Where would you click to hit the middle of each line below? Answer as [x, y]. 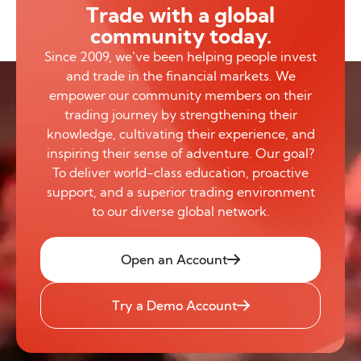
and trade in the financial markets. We [180, 75]
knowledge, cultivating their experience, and [180, 133]
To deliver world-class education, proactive [180, 172]
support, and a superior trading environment [180, 191]
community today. [180, 35]
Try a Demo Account [174, 305]
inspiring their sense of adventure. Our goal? [180, 153]
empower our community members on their [180, 95]
